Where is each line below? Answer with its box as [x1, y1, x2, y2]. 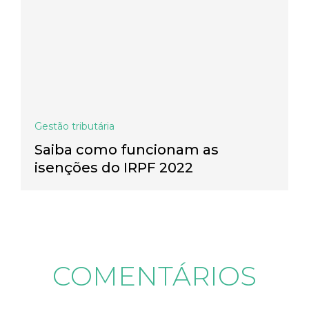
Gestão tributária [34, 120, 114, 133]
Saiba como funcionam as [34, 141, 219, 159]
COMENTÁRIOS [52, 260, 257, 293]
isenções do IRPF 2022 [34, 159, 193, 177]
